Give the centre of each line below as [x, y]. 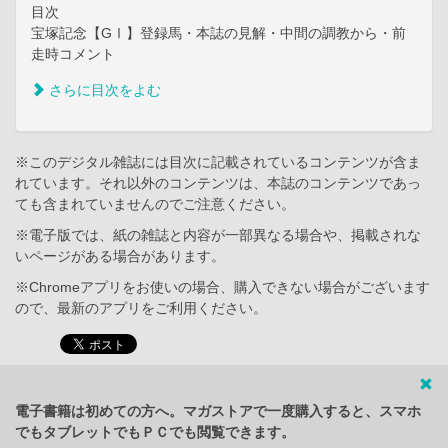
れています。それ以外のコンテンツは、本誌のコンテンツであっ [218, 183]
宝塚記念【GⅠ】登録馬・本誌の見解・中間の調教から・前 [218, 33]
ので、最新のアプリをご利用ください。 [141, 308]
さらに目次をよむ [103, 90]
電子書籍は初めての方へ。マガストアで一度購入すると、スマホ [218, 411]
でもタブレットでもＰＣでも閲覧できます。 [155, 432]
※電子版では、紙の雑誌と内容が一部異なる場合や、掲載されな [218, 235]
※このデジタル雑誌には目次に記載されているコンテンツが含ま [218, 162]
